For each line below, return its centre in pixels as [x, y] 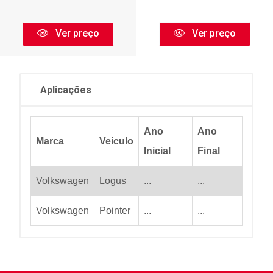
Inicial [157, 151]
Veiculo [116, 141]
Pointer [115, 210]
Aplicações [66, 90]
